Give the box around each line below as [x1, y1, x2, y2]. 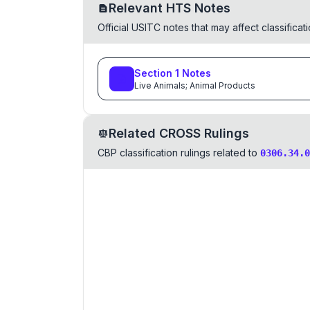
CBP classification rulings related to [98, 147, 257, 158]
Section [134, 67, 175, 79]
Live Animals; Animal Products [134, 80, 255, 91]
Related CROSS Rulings [109, 126, 249, 140]
